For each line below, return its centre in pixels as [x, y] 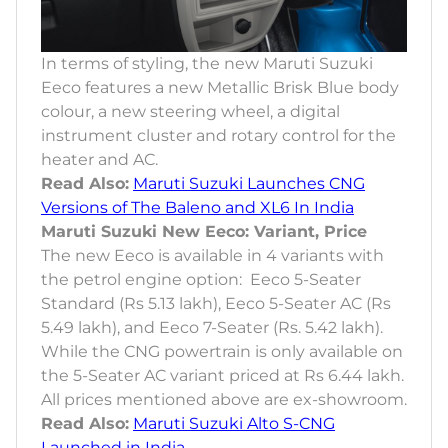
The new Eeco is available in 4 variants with [212, 255]
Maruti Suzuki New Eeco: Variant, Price [204, 231]
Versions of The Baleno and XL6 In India [197, 207]
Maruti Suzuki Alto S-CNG [234, 423]
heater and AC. [99, 159]
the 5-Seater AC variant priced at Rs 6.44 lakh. [222, 375]
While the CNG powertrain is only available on [222, 351]
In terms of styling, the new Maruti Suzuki [207, 63]
